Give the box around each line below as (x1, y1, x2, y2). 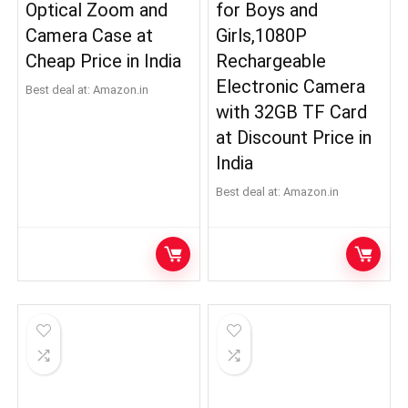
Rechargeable (216, 50, 327, 72)
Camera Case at (25, 25, 154, 46)
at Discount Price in (216, 127, 372, 148)
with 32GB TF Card (216, 101, 368, 123)
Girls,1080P (216, 25, 308, 46)
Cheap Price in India (25, 50, 182, 72)
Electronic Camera (216, 76, 366, 97)
